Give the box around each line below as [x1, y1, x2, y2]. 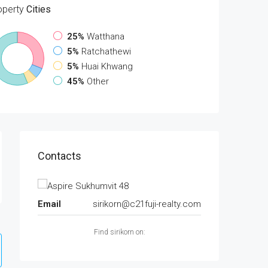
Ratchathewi [81, 46, 132, 57]
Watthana [87, 31, 125, 42]
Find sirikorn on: [93, 227, 145, 236]
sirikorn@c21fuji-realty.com [93, 198, 201, 209]
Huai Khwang [81, 61, 133, 72]
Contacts [38, 150, 81, 162]
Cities [24, 4, 51, 15]
